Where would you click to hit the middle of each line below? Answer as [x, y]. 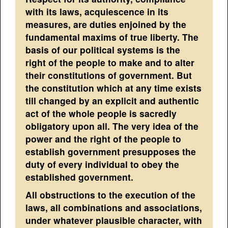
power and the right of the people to [104, 138]
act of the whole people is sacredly [101, 113]
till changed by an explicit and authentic [112, 100]
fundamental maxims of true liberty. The [112, 37]
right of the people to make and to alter [110, 62]
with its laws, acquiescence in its [97, 11]
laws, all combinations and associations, [114, 207]
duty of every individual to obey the [103, 164]
